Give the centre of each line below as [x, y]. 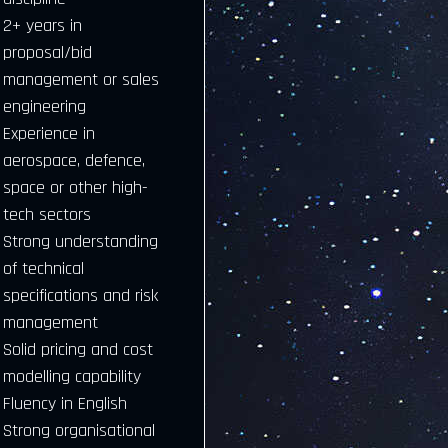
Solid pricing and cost [77, 349]
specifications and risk [80, 295]
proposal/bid [47, 52]
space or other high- [75, 187]
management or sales [80, 79]
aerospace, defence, [73, 160]
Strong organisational [78, 430]
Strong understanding [80, 241]
